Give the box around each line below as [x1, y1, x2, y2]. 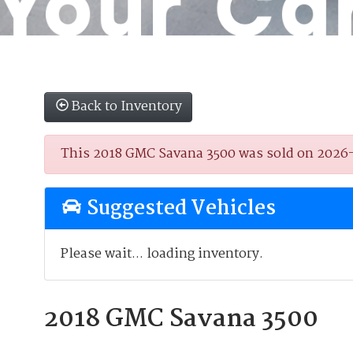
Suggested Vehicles [82, 192, 276, 225]
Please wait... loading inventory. [61, 243, 264, 266]
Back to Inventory [72, 95, 183, 117]
